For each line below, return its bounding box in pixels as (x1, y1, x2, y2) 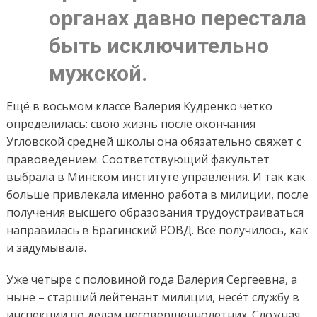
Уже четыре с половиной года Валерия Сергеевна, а (6, 272, 297, 288)
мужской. (48, 61, 147, 86)
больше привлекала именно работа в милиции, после (6, 187, 309, 203)
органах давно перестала (48, 6, 306, 31)
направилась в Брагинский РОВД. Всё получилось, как (6, 222, 309, 238)
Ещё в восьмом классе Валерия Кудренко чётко (6, 98, 272, 115)
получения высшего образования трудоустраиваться (6, 204, 304, 221)
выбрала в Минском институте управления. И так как (6, 169, 306, 185)
